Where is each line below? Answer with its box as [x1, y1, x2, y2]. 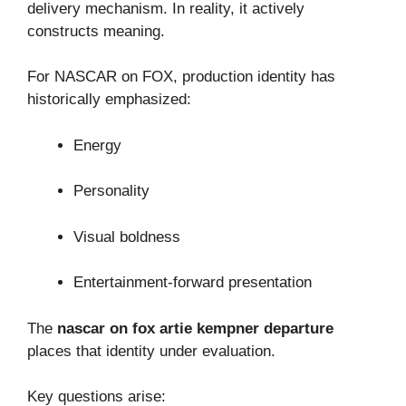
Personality [73, 182, 150, 200]
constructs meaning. [27, 22, 165, 40]
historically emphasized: [27, 91, 191, 109]
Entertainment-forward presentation [73, 274, 312, 292]
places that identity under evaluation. [27, 342, 275, 360]
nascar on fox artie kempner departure [57, 319, 333, 337]
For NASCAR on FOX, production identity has [27, 68, 335, 86]
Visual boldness [73, 227, 180, 246]
